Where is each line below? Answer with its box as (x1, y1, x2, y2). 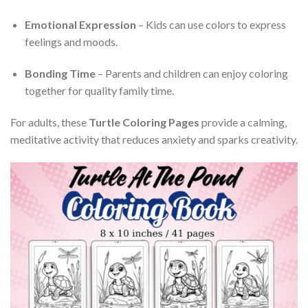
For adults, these (10, 115, 89, 129)
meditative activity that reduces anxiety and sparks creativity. (10, 133, 298, 146)
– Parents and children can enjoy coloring (95, 67, 288, 80)
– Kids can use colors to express (135, 18, 286, 32)
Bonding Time (24, 67, 96, 80)
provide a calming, (199, 115, 287, 129)
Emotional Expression (24, 18, 136, 32)
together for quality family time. (24, 84, 174, 98)
